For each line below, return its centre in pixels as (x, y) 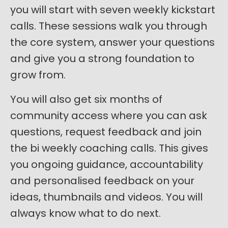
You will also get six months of (86, 99)
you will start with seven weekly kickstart (113, 10)
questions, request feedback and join (106, 132)
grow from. (38, 75)
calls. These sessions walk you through (109, 26)
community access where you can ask (109, 116)
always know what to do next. (85, 213)
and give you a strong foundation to (102, 59)
